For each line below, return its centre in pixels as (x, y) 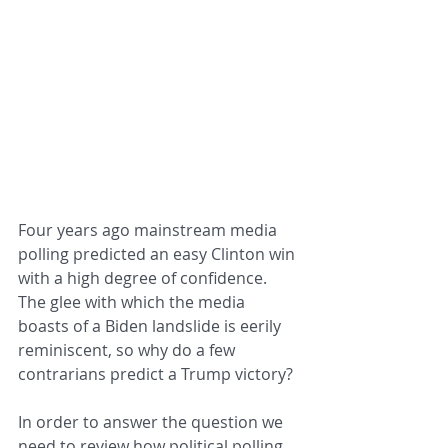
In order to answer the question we (152, 422)
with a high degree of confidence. (146, 278)
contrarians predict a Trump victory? (155, 374)
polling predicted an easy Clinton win (158, 254)
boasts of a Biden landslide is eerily (151, 326)
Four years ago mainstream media (149, 230)
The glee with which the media (133, 302)
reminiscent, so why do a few (128, 350)
